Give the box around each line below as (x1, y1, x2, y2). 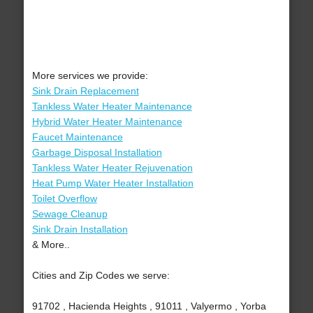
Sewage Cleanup (31, 208, 108, 220)
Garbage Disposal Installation (31, 147, 162, 159)
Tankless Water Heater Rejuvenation (31, 162, 193, 174)
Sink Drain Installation (31, 224, 128, 235)
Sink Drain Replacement (31, 85, 139, 97)
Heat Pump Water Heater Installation (31, 177, 194, 189)
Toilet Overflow (31, 193, 97, 205)
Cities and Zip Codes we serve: (31, 270, 170, 282)
